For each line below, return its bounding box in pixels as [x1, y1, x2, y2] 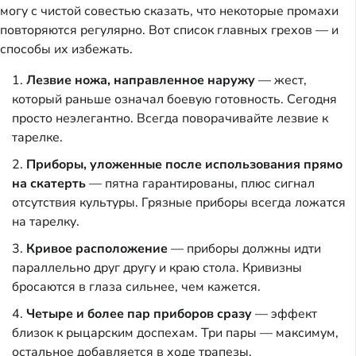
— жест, [255, 72, 307, 90]
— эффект [252, 305, 317, 323]
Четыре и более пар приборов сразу [26, 305, 252, 323]
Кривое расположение [26, 240, 168, 258]
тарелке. [12, 129, 63, 147]
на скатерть [12, 175, 86, 193]
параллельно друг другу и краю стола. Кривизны [12, 259, 302, 277]
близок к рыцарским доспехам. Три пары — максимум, [12, 324, 339, 342]
